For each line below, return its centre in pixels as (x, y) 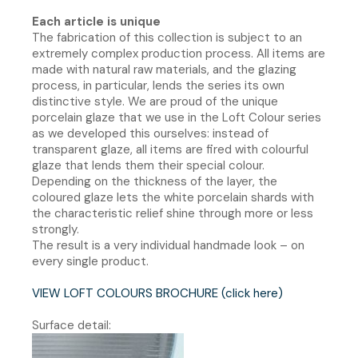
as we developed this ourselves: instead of (150, 133)
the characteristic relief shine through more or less (173, 213)
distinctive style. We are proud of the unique (155, 101)
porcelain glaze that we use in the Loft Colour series (177, 117)
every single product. (90, 261)
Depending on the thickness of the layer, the (155, 181)
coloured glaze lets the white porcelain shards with (173, 197)
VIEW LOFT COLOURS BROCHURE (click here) (157, 293)
